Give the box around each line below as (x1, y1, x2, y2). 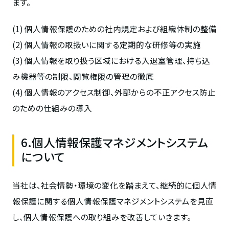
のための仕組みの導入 (12, 102, 92, 114)
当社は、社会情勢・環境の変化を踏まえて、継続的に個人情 (12, 179, 217, 191)
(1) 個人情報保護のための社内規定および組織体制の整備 (12, 23, 217, 35)
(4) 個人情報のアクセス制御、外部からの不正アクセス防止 (12, 86, 216, 98)
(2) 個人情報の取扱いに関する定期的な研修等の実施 (12, 39, 201, 51)
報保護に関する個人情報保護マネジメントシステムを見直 (12, 195, 214, 207)
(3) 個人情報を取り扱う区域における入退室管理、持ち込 (12, 55, 210, 66)
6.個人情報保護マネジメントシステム (21, 134, 209, 151)
